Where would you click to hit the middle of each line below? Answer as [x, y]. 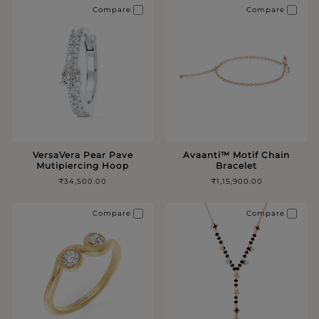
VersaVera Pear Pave [83, 155]
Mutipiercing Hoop [83, 165]
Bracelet [236, 165]
